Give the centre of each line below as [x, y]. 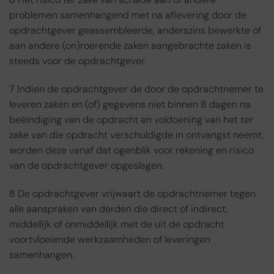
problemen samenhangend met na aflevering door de [128, 15]
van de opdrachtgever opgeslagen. [87, 166]
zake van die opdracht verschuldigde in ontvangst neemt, [137, 135]
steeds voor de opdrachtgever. [78, 61]
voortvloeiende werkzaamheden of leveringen [110, 240]
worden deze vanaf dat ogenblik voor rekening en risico [131, 150]
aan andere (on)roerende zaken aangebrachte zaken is [130, 46]
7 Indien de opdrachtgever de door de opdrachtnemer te [136, 89]
